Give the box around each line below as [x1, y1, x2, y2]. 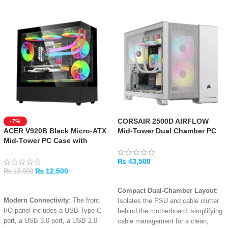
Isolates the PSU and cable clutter [118, 197, 219, 205]
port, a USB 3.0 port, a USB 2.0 [4, 217, 97, 224]
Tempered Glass [4, 146, 60, 155]
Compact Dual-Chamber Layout [118, 187, 216, 194]
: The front [69, 196, 99, 204]
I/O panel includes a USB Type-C [4, 207, 101, 214]
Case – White [118, 136, 163, 145]
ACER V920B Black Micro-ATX [4, 127, 106, 135]
